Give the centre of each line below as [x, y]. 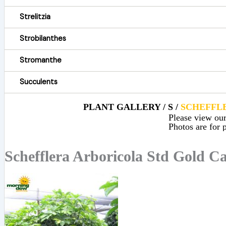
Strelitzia [35, 17]
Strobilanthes [43, 39]
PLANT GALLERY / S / [132, 107]
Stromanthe [40, 61]
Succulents [38, 82]
